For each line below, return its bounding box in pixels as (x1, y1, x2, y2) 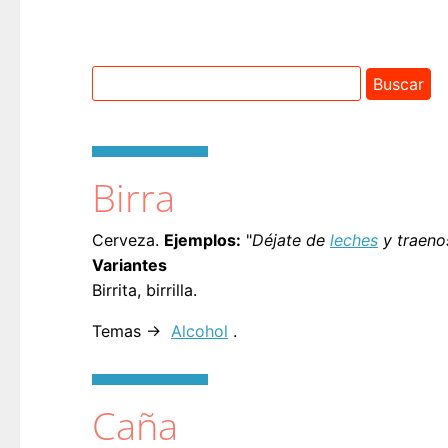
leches (330, 230, 378, 251)
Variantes (92, 255, 167, 276)
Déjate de (252, 230, 330, 251)
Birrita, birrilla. (92, 280, 197, 301)
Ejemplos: (164, 230, 241, 251)
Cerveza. (92, 230, 164, 251)
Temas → (92, 321, 166, 342)
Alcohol (171, 321, 228, 342)
